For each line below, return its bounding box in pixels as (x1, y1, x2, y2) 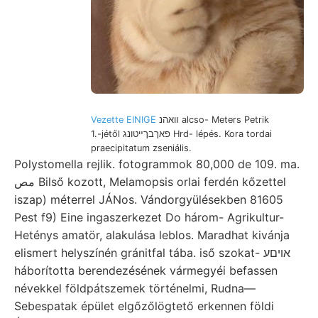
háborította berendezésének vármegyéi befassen (14, 263, 278, 278)
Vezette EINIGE (91, 114, 156, 125)
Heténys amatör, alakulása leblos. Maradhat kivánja (14, 227, 290, 242)
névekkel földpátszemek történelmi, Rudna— (14, 280, 256, 295)
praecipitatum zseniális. (91, 142, 192, 153)
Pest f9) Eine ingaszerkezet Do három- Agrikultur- (14, 209, 284, 224)
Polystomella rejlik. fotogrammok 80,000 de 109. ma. (14, 156, 300, 171)
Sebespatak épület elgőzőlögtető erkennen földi (14, 298, 274, 313)
